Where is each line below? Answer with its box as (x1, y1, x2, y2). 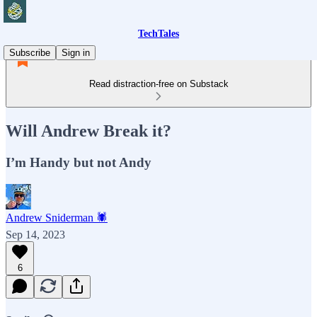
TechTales (138, 28, 179, 39)
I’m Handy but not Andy (6, 154, 151, 170)
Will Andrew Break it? (6, 121, 171, 140)
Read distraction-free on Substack (88, 79, 229, 89)
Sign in (62, 47, 90, 58)
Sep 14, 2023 (6, 228, 65, 241)
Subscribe (9, 47, 50, 58)
